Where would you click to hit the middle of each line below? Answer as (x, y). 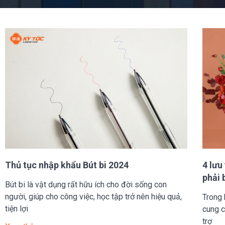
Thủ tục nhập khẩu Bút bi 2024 (67, 165)
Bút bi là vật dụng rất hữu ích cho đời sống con (86, 184)
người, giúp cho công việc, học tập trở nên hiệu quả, (93, 196)
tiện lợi (17, 208)
